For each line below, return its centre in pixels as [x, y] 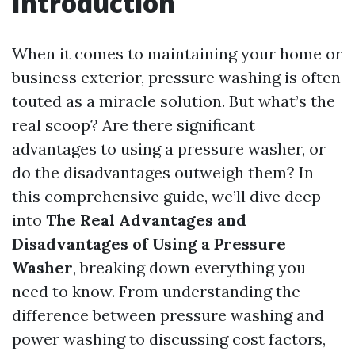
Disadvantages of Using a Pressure [149, 244]
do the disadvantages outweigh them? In [163, 172]
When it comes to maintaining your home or [177, 53]
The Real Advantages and [146, 220]
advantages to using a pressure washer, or [169, 149]
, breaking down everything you [189, 267]
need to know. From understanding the [156, 291]
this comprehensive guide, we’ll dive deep [166, 196]
